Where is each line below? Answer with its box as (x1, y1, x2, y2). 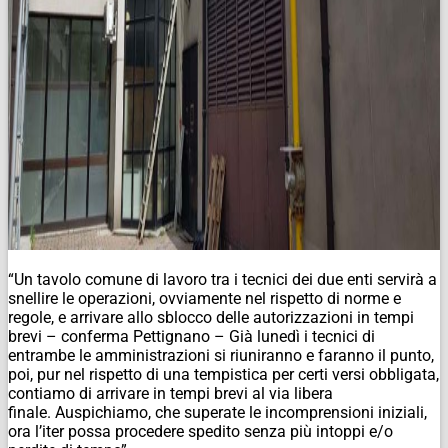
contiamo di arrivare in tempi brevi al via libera (8, 383, 333, 403)
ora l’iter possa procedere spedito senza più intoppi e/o (8, 421, 393, 441)
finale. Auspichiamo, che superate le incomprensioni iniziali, (8, 402, 427, 422)
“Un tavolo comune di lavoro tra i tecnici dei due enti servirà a (8, 269, 437, 289)
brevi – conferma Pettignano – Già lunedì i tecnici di (8, 326, 375, 346)
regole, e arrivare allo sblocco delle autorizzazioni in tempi (8, 307, 414, 327)
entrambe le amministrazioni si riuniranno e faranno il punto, (8, 345, 434, 365)
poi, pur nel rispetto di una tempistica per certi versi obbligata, (8, 364, 439, 384)
